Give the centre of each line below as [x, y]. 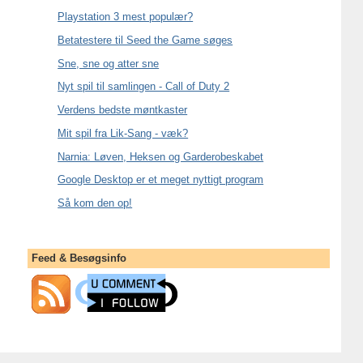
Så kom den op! [95, 203]
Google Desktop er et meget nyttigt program [161, 180]
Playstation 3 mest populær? [126, 17]
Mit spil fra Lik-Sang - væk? [123, 133]
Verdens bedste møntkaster [123, 110]
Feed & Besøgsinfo [79, 258]
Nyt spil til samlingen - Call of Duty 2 [144, 87]
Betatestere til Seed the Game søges [145, 40]
